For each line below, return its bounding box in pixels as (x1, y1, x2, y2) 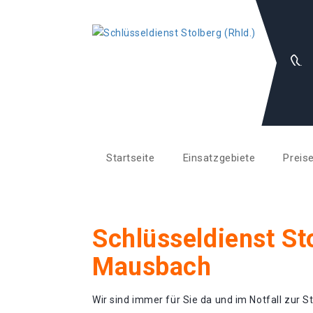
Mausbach (92, 252, 212, 282)
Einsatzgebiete (182, 152, 256, 164)
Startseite (106, 152, 155, 164)
